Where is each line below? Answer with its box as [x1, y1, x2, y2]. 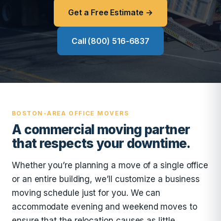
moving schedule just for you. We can [12, 188, 161, 198]
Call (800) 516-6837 [71, 36, 150, 46]
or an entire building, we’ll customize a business [12, 174, 200, 184]
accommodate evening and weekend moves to [12, 202, 197, 212]
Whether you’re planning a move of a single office [12, 160, 209, 170]
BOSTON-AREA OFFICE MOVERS [12, 110, 129, 117]
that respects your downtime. [12, 136, 191, 151]
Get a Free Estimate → [68, 7, 153, 17]
